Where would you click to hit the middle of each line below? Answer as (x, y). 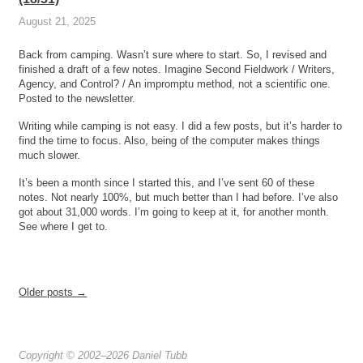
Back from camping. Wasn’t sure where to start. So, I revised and (173, 55)
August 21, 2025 (58, 21)
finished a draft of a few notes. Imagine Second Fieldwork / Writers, (177, 70)
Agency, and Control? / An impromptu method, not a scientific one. (175, 84)
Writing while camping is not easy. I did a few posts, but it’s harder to (181, 126)
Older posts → (53, 292)
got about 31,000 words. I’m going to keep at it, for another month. (174, 212)
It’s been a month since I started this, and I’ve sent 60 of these (167, 183)
